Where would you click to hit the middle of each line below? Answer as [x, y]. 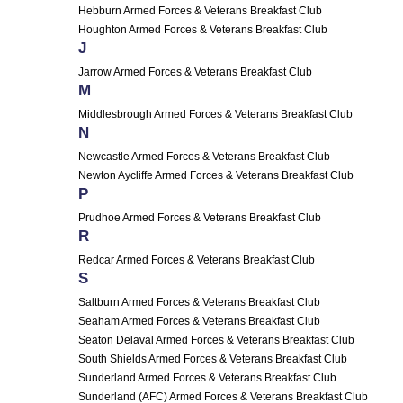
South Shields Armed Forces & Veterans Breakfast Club [213, 358]
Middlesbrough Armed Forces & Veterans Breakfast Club [215, 114]
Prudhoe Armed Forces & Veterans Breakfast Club [200, 217]
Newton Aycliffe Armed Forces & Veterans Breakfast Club [216, 175]
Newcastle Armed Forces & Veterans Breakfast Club [204, 156]
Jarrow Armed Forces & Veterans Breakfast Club [195, 72]
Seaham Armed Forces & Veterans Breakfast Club [199, 321]
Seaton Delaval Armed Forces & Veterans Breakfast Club [216, 340]
